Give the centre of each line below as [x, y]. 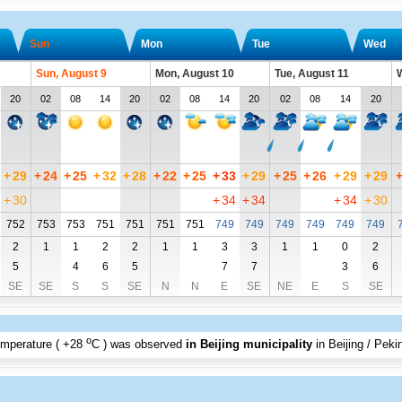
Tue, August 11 [311, 74]
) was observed [144, 345]
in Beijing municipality [249, 345]
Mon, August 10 [194, 74]
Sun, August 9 [71, 74]
